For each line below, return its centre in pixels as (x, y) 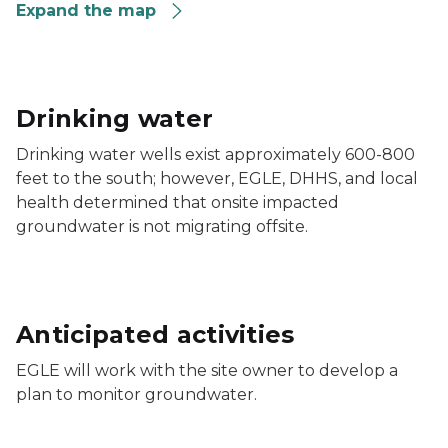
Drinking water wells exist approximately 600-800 (215, 154)
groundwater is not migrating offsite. (162, 226)
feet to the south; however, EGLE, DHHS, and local (217, 178)
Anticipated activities (155, 334)
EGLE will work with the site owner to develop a (207, 370)
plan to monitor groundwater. (136, 394)
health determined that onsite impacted (177, 202)
